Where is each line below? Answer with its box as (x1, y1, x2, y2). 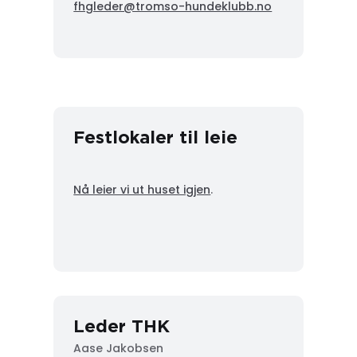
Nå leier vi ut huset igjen (73, 181, 211, 198)
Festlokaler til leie (73, 126, 238, 147)
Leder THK (73, 315, 171, 335)
